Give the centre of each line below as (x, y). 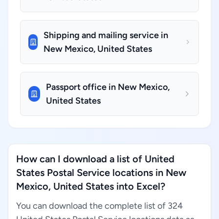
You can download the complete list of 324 (99, 206)
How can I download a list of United (95, 159)
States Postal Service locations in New (101, 173)
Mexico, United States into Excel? (91, 186)
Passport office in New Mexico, (108, 87)
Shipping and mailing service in (106, 35)
